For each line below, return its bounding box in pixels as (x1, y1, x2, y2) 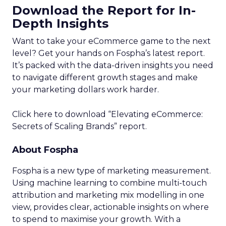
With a (154, 214, 181, 224)
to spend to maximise (12, 214, 99, 224)
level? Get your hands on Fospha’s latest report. (12, 48, 205, 58)
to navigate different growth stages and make (12, 73, 198, 82)
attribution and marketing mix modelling (12, 190, 180, 200)
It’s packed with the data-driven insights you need (12, 61, 213, 70)
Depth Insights (12, 16, 108, 31)
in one (180, 190, 204, 200)
